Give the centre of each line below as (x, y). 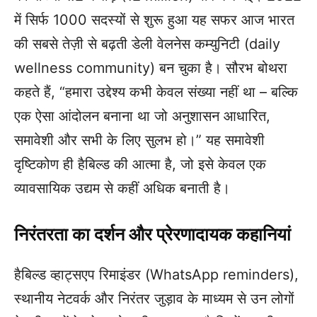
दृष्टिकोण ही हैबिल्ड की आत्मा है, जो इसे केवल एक (140, 165)
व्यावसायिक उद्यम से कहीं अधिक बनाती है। (122, 189)
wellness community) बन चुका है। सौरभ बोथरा (151, 68)
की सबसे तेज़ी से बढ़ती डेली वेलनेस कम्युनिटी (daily (147, 44)
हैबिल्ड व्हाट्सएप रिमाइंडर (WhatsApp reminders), (156, 275)
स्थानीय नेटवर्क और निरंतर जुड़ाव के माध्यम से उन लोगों (154, 299)
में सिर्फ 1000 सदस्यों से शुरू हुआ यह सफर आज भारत (154, 20)
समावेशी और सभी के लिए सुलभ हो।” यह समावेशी (139, 140)
